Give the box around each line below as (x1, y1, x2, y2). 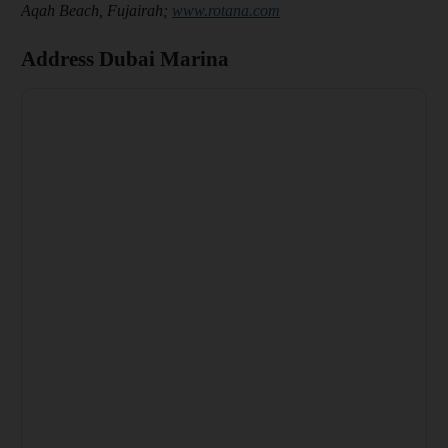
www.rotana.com (172, 2, 280, 20)
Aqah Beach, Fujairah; (21, 2, 172, 20)
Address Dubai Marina (21, 47, 229, 72)
